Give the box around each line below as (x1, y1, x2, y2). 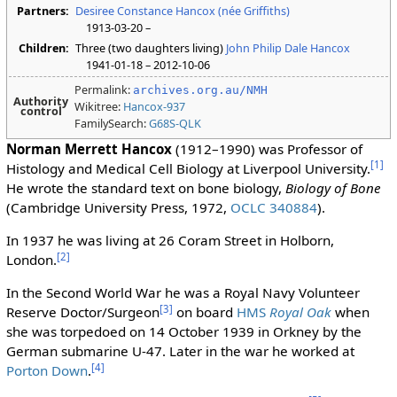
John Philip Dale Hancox (226, 40, 351, 56)
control (19, 103, 62, 119)
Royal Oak (269, 303, 331, 322)
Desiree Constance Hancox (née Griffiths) (75, 3, 291, 19)
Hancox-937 (123, 98, 186, 114)
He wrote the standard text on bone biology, (5, 179, 285, 197)
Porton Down (5, 362, 88, 380)
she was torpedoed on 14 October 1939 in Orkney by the (5, 323, 362, 341)
